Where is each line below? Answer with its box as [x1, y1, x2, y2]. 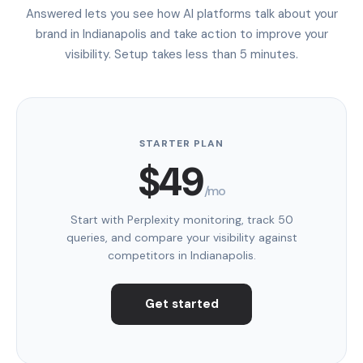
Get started [144, 296, 219, 312]
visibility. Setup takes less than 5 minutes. [65, 45, 298, 62]
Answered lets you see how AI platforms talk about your [25, 5, 338, 22]
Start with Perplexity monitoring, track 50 [70, 211, 293, 227]
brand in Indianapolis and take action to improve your [35, 25, 328, 42]
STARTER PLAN [139, 136, 224, 150]
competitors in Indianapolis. [107, 247, 256, 263]
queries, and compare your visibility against [66, 229, 297, 245]
